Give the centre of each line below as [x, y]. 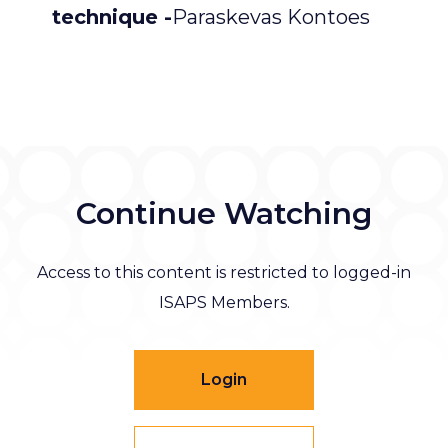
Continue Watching [224, 214]
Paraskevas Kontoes [271, 16]
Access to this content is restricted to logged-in [224, 273]
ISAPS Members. [224, 303]
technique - [112, 16]
